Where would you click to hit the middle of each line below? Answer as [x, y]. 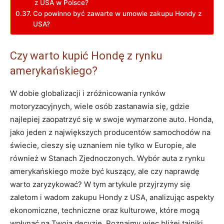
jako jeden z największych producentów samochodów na [110, 132]
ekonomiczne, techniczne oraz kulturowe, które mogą [105, 210]
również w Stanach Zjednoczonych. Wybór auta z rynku [107, 158]
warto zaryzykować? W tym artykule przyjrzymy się [100, 184]
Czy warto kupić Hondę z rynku [86, 55]
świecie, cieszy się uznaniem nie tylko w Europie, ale [103, 145]
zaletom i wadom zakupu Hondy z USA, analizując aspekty [112, 197]
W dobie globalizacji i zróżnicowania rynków [88, 93]
